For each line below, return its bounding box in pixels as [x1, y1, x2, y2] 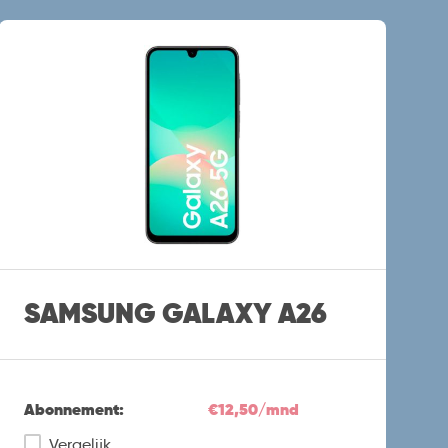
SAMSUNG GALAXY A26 [24, 295, 328, 333]
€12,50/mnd [207, 398, 299, 420]
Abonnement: [24, 398, 125, 420]
